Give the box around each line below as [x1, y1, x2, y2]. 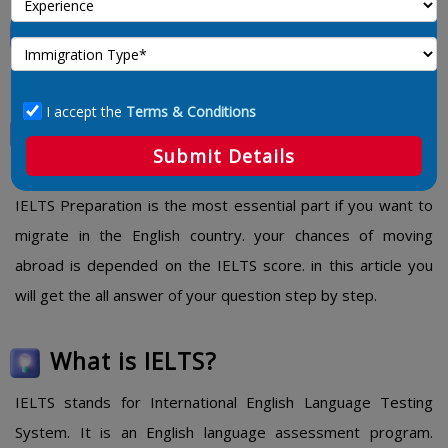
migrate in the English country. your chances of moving [15, 225, 433, 245]
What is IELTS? [50, 345, 217, 377]
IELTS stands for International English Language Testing [15, 392, 433, 412]
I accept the [46, 101, 126, 121]
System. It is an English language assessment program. [15, 422, 433, 442]
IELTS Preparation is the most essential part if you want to [15, 195, 433, 215]
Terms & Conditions [126, 101, 256, 121]
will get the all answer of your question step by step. [15, 285, 377, 305]
